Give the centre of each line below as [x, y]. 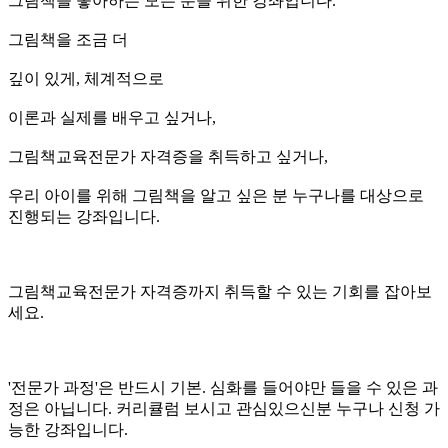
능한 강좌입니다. [68, 429]
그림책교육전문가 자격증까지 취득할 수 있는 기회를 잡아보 [220, 291]
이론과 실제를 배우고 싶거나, [112, 117]
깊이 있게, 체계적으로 [86, 78]
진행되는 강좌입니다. [84, 216]
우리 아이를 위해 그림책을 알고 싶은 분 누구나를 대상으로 [216, 195]
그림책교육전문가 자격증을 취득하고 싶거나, [168, 156]
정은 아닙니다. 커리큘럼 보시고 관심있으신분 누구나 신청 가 [224, 408]
